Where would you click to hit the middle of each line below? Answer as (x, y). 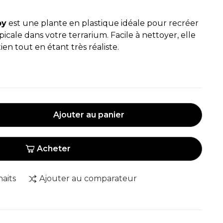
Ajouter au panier (89, 115)
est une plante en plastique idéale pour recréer (103, 23)
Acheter (54, 149)
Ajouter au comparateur (88, 178)
